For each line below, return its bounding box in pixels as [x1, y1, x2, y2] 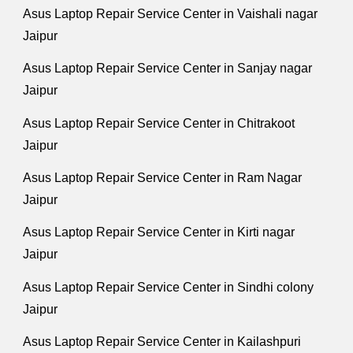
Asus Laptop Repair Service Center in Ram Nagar [23, 171, 303, 185]
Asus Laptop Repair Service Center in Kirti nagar [23, 225, 295, 240]
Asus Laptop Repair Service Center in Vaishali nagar [23, 7, 318, 21]
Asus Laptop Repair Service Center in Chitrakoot [23, 116, 295, 130]
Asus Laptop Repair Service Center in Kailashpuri [23, 335, 302, 349]
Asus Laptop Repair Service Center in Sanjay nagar [23, 61, 313, 76]
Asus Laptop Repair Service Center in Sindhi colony [23, 280, 314, 294]
